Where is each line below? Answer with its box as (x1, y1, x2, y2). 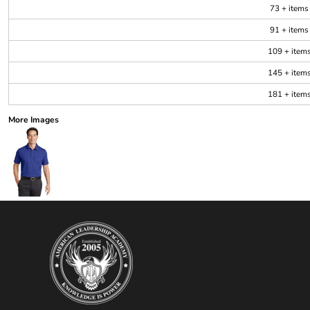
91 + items (270, 24, 309, 35)
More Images (8, 113, 59, 125)
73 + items (270, 2, 309, 14)
